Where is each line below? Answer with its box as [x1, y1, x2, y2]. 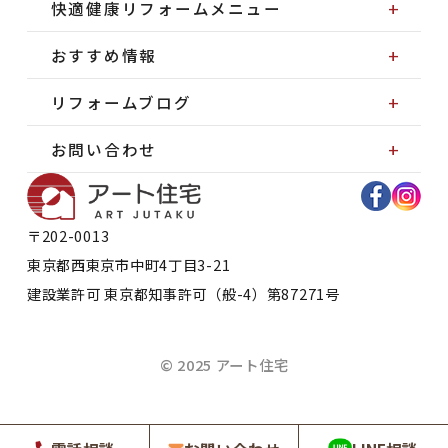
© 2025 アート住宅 [159, 353, 289, 375]
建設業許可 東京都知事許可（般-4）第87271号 [26, 283, 340, 305]
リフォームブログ [50, 91, 192, 114]
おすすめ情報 [50, 44, 158, 67]
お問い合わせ [50, 138, 158, 161]
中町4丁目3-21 [129, 254, 231, 276]
